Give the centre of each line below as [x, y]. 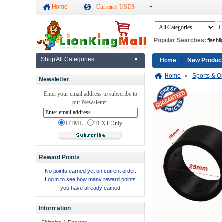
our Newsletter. [90, 102]
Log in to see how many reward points [90, 180]
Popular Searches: [180, 40]
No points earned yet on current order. [90, 171]
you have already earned [90, 188]
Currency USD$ [115, 7]
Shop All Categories [67, 59]
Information [55, 208]
